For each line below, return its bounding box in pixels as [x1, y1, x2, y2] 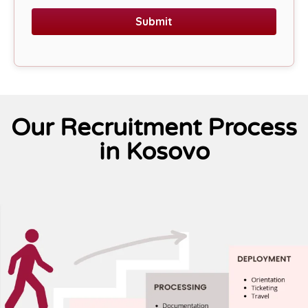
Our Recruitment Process [11, 113, 297, 142]
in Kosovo [98, 137, 210, 166]
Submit [135, 14, 173, 28]
